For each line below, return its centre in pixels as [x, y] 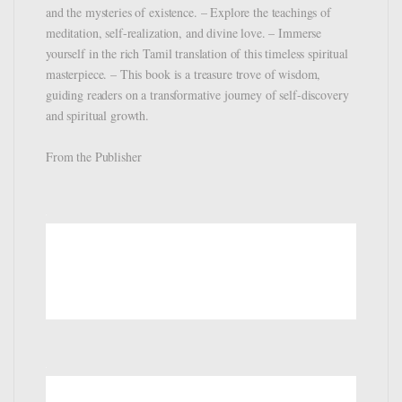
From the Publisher [94, 156]
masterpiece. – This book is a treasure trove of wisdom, [184, 74]
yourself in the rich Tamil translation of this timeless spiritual [197, 53]
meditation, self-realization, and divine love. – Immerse [184, 32]
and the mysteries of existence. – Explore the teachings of [188, 12]
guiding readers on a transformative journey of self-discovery [197, 94]
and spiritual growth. [98, 115]
